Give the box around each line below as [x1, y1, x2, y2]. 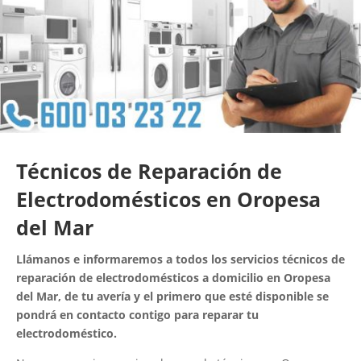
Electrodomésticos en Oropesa [16, 185, 321, 214]
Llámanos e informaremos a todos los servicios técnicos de [16, 251, 345, 268]
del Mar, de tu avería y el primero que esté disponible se [16, 288, 329, 305]
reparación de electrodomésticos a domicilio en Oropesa [16, 270, 330, 286]
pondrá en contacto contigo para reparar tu [16, 307, 259, 323]
